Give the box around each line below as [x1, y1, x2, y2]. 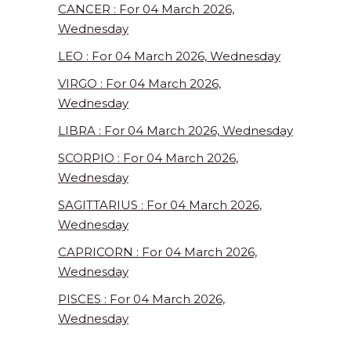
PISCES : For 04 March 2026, [58, 291, 225, 307]
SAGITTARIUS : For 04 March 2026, [58, 197, 262, 213]
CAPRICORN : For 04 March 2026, [58, 244, 257, 260]
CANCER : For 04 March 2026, [58, 2, 234, 17]
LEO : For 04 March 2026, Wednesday [58, 49, 280, 64]
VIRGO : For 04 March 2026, [58, 76, 221, 92]
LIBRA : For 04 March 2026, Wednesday [58, 123, 293, 139]
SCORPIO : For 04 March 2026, [58, 150, 238, 166]
